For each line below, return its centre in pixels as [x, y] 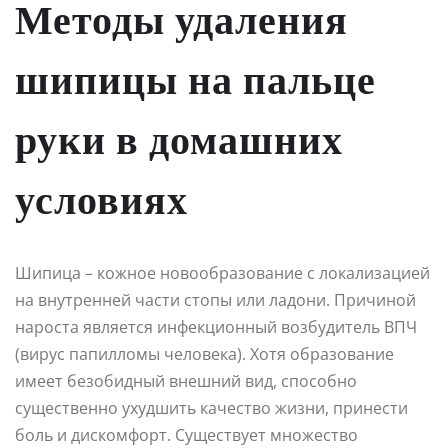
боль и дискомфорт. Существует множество [186, 434]
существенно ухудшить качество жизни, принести [211, 407]
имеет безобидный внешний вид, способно [186, 380]
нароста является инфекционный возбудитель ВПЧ [216, 326]
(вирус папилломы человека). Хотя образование [204, 353]
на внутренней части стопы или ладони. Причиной [215, 299]
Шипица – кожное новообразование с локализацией [222, 272]
